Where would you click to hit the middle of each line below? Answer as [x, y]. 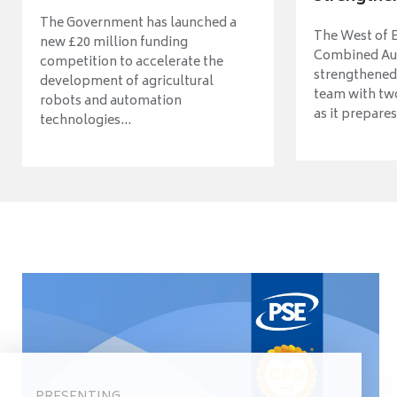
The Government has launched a [138, 23]
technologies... [86, 121]
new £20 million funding [114, 43]
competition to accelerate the [132, 62]
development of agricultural [127, 82]
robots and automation [111, 101]
